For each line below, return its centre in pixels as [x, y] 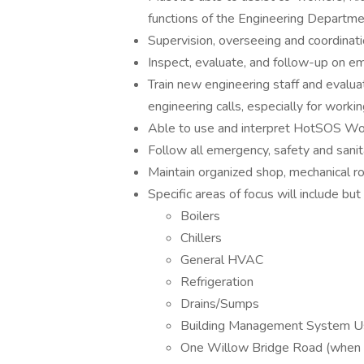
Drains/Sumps [220, 304]
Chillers [201, 238]
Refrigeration [217, 282]
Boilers [200, 216]
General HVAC [222, 260]
